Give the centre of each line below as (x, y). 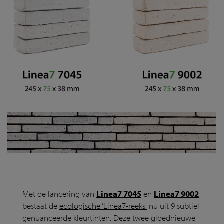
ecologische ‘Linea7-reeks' (103, 206)
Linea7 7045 (119, 194)
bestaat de (41, 206)
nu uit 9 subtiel (173, 206)
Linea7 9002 (176, 194)
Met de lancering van (59, 194)
